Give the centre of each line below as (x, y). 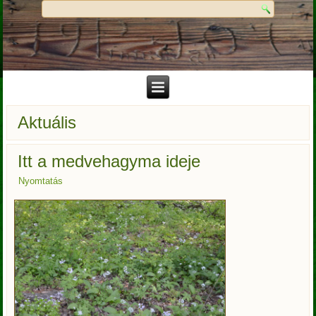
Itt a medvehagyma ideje (109, 162)
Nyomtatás (41, 181)
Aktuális (47, 123)
